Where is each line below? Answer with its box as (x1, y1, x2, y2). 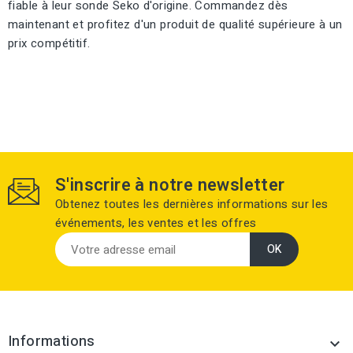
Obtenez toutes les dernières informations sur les (55, 195, 329, 213)
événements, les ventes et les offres (55, 214, 257, 232)
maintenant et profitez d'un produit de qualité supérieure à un (8, 16, 343, 33)
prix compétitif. (8, 35, 91, 52)
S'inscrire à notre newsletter (55, 173, 285, 198)
